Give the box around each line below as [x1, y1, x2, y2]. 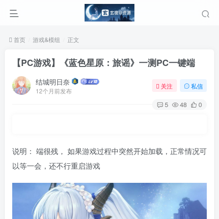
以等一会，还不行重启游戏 [12, 160, 100, 171]
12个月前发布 [36, 86, 72, 95]
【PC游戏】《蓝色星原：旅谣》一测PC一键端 [12, 56, 195, 69]
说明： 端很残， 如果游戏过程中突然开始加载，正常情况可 [12, 146, 207, 156]
